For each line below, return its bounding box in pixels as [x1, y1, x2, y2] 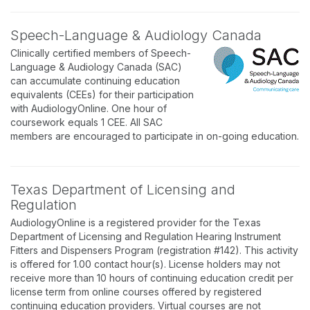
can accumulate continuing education [10, 75, 180, 86]
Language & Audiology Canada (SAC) [10, 61, 182, 73]
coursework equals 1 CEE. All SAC [10, 116, 163, 128]
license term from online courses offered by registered [10, 286, 262, 298]
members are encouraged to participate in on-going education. [10, 130, 299, 142]
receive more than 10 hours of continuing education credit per [10, 272, 293, 284]
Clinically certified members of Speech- [10, 47, 191, 59]
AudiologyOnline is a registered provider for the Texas [10, 217, 261, 228]
